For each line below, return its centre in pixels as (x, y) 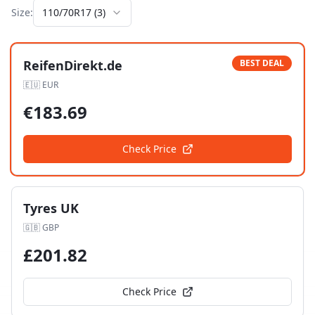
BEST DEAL (262, 63)
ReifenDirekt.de (73, 65)
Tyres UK (51, 208)
